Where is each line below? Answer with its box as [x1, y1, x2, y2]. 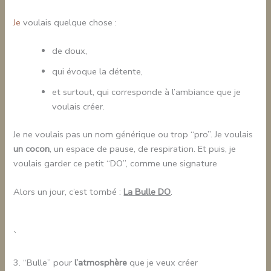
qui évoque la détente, [52, 65, 143, 78]
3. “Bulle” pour [13, 256, 75, 269]
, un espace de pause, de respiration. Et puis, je [50, 143, 237, 155]
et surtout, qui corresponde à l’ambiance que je [52, 86, 241, 99]
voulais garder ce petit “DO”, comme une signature [13, 157, 218, 170]
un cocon [13, 143, 50, 155]
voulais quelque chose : [21, 16, 117, 28]
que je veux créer [127, 256, 198, 269]
